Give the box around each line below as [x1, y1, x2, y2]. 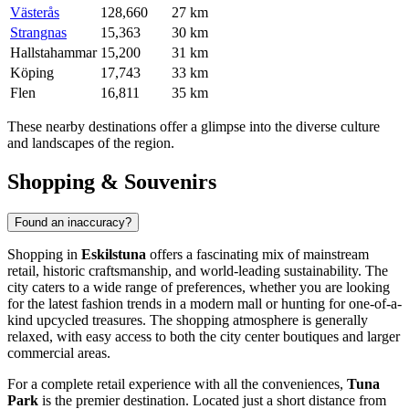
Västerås [10, 4, 59, 20]
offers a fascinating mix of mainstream [146, 246, 369, 262]
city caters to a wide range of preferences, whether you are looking [7, 278, 390, 295]
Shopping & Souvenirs [7, 169, 216, 194]
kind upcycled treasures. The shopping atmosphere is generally [7, 311, 368, 328]
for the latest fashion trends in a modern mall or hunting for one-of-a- [7, 295, 402, 311]
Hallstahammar [10, 44, 97, 60]
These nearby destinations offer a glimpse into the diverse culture [7, 118, 380, 134]
